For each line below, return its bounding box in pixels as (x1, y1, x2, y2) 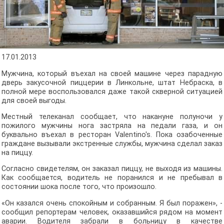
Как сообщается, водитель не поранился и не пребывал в (1, 173, 223, 182)
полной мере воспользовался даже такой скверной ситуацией (1, 87, 223, 96)
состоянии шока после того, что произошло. (1, 182, 156, 191)
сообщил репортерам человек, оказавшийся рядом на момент (1, 207, 223, 216)
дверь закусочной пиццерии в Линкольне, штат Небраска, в (1, 78, 223, 87)
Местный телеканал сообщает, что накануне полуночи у (1, 112, 223, 121)
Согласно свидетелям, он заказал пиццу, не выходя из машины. (1, 164, 223, 173)
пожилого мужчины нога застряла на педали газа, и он (1, 121, 223, 130)
